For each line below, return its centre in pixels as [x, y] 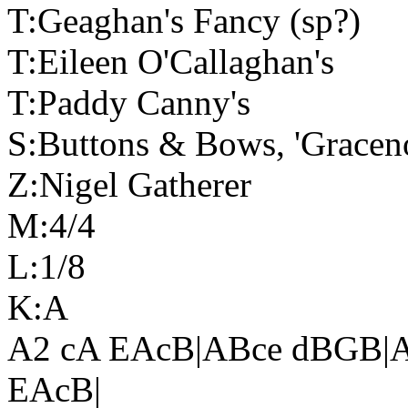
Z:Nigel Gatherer [129, 184]
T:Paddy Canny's [129, 102]
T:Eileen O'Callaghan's [171, 61]
